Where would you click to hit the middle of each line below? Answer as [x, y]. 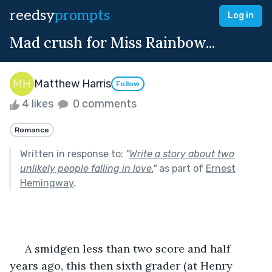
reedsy [32, 15]
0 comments [104, 104]
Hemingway [47, 183]
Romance [32, 130]
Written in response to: [73, 154]
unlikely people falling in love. [87, 168]
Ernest [221, 168]
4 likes [38, 104]
